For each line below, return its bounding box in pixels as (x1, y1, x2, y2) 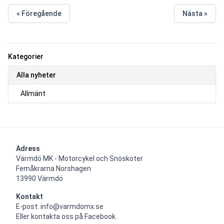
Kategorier (8, 52, 43, 61)
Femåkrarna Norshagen (16, 164, 91, 173)
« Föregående (16, 9, 61, 18)
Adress (16, 144, 40, 153)
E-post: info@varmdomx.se (16, 202, 103, 211)
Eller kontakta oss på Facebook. (16, 212, 117, 221)
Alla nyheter (16, 71, 56, 79)
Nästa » (182, 9, 207, 18)
